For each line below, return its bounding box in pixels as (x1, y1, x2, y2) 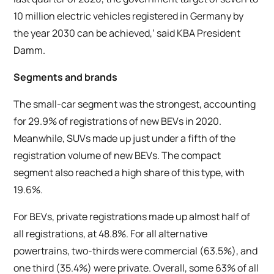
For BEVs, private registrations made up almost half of (13, 210, 251, 224)
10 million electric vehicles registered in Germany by (13, 9, 244, 23)
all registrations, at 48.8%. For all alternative (13, 227, 208, 241)
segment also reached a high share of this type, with (13, 166, 245, 180)
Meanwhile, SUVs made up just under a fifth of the (13, 131, 236, 146)
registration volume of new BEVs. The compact (13, 149, 221, 163)
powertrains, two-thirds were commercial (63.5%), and (13, 244, 258, 258)
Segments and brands (13, 70, 118, 84)
